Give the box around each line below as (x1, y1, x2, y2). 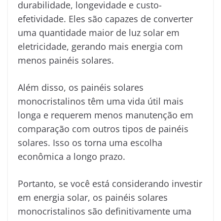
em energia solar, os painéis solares (18, 191, 168, 203)
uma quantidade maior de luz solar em (18, 26, 180, 38)
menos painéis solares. (18, 54, 114, 66)
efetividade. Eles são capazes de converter (18, 12, 193, 25)
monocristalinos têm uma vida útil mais (18, 95, 184, 107)
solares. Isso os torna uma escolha (18, 136, 162, 148)
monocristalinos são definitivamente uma (18, 205, 191, 217)
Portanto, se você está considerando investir (18, 177, 202, 189)
